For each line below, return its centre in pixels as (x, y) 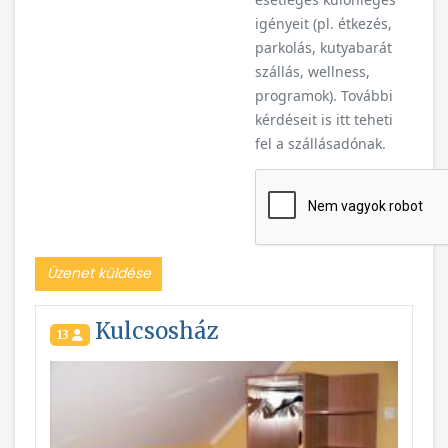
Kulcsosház (154, 330)
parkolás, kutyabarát (323, 47)
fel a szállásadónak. (320, 143)
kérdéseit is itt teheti (324, 119)
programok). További (324, 95)
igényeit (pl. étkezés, (323, 23)
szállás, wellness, (312, 71)
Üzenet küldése (98, 273)
